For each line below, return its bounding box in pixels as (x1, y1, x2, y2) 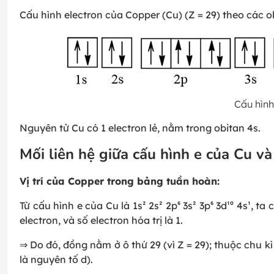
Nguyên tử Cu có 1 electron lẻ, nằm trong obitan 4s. (20, 122, 261, 135)
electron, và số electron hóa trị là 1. (20, 214, 183, 227)
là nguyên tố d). (20, 253, 93, 266)
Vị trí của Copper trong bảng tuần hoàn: (20, 175, 220, 188)
